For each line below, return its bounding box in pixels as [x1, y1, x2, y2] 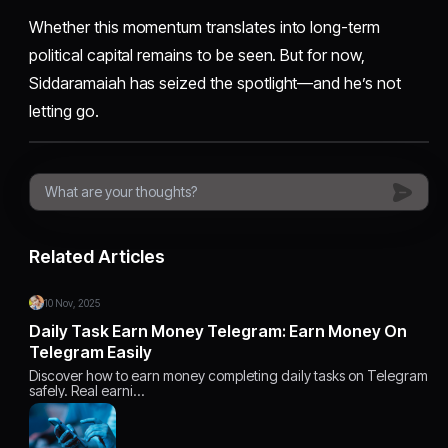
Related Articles [29, 246, 166, 268]
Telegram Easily [29, 342, 153, 363]
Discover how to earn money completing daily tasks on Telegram [29, 367, 429, 385]
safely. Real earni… [29, 382, 145, 400]
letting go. [29, 101, 99, 122]
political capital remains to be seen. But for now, [29, 45, 365, 66]
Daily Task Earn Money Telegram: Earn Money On [29, 321, 408, 342]
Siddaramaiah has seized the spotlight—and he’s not [29, 73, 401, 94]
